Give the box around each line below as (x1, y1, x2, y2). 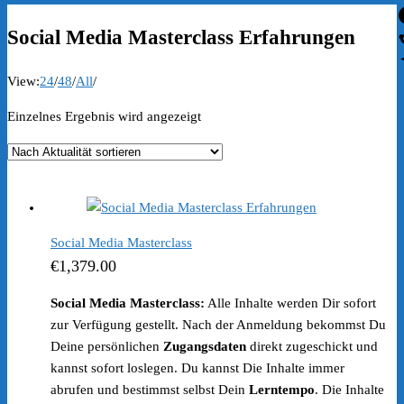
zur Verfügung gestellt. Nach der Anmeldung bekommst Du (50, 317, 386, 333)
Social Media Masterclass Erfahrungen (7, 25, 355, 49)
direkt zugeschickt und (246, 339, 378, 354)
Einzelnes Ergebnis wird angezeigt (7, 109, 201, 124)
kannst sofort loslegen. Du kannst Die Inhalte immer (50, 361, 344, 376)
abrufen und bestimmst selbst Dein (50, 382, 249, 398)
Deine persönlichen (50, 339, 163, 354)
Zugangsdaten (163, 339, 246, 354)
